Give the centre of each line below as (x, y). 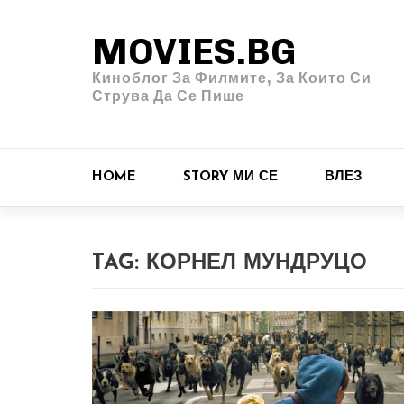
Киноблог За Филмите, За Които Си (232, 78)
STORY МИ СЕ (230, 177)
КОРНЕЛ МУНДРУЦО (257, 263)
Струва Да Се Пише (168, 96)
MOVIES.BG (194, 51)
